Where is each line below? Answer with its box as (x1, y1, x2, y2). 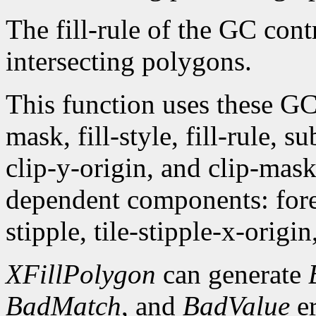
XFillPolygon (6, 259, 156, 290)
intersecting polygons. (6, 46, 252, 77)
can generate (156, 259, 308, 290)
